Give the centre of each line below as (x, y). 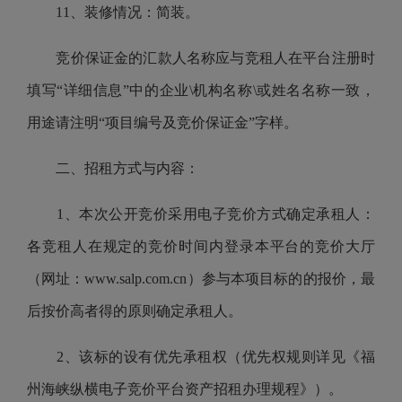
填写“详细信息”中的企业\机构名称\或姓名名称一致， (201, 90)
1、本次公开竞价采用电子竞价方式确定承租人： (201, 214)
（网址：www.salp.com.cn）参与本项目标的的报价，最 (201, 279)
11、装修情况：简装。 (113, 12)
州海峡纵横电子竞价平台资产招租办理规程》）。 (185, 389)
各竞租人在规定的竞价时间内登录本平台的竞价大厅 (201, 246)
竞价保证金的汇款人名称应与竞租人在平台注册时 (201, 58)
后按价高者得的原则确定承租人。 (135, 311)
